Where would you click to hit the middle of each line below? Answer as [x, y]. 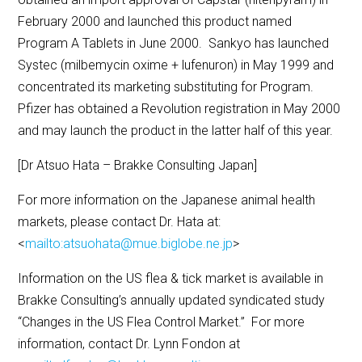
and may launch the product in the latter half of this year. [176, 131]
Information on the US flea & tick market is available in [171, 279]
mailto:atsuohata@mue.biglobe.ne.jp [129, 244]
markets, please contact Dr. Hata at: [120, 222]
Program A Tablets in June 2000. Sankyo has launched [174, 44]
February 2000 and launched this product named [155, 22]
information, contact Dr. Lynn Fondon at [129, 344]
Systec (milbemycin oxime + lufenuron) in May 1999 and [176, 65]
